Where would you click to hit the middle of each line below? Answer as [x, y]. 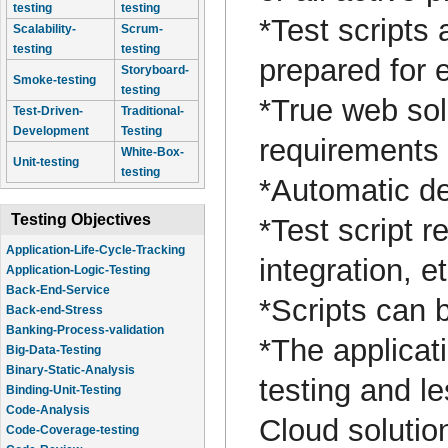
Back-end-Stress [54, 310]
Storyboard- [155, 70]
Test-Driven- [48, 111]
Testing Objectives [81, 219]
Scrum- [142, 29]
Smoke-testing [54, 80]
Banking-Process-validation [85, 330]
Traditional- [152, 111]
